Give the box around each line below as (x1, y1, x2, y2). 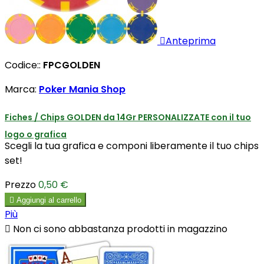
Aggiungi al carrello (16, 196, 81, 205)
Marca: (5, 82, 39, 96)
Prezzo (5, 178, 36, 192)
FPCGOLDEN (43, 58, 100, 72)
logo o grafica (5, 128, 67, 140)
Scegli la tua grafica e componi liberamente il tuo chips (5, 139, 259, 153)
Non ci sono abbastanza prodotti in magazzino (11, 222, 227, 236)
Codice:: (5, 58, 43, 72)
